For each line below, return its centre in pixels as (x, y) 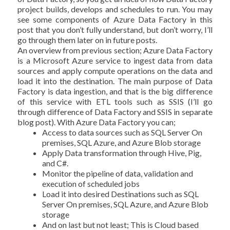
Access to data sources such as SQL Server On (122, 132)
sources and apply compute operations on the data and (115, 70)
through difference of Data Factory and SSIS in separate (115, 111)
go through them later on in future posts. (88, 40)
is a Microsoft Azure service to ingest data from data (115, 60)
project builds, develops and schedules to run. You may (115, 9)
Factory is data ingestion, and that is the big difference (115, 91)
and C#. (55, 163)
